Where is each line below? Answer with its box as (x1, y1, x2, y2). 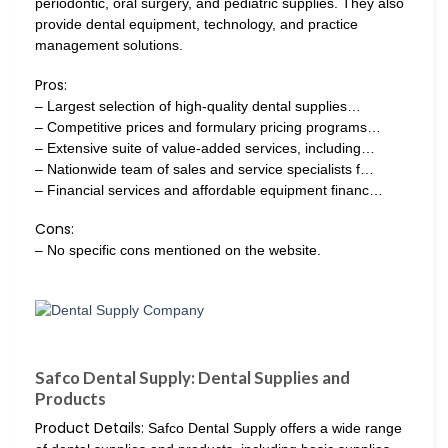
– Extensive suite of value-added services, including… (35, 139, 375, 156)
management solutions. (35, 37, 183, 54)
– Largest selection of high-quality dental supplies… (35, 97, 361, 114)
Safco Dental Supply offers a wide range (144, 419, 402, 436)
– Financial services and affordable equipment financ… (35, 181, 383, 198)
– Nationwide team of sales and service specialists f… (35, 160, 374, 177)
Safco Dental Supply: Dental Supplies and (35, 367, 350, 389)
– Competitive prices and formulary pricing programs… (35, 118, 381, 135)
